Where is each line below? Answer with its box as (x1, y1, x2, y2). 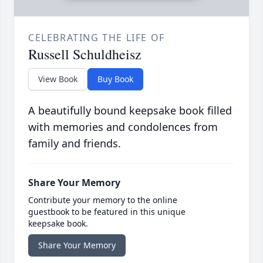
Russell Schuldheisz (28, 45, 141, 64)
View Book (38, 73, 77, 85)
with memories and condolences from (28, 120, 218, 134)
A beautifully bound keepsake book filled (28, 103, 232, 118)
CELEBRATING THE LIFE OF (28, 31, 165, 45)
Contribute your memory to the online (28, 194, 177, 206)
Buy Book (97, 73, 133, 85)
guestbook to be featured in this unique (28, 206, 186, 218)
